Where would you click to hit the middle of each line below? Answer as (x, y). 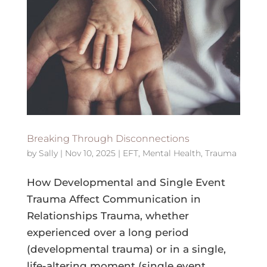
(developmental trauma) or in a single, (126, 249)
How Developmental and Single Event (126, 182)
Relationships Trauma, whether (108, 215)
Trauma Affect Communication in (114, 199)
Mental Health (171, 153)
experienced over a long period (108, 232)
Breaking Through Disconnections (108, 138)
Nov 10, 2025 (90, 153)
